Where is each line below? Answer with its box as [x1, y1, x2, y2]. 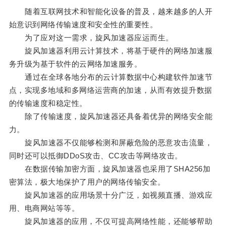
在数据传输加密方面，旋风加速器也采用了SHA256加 [9, 164, 211, 174]
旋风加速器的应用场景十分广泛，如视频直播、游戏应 [9, 191, 213, 200]
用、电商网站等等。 [9, 204, 80, 213]
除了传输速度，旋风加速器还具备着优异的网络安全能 [9, 112, 213, 121]
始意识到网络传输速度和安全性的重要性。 [9, 20, 158, 29]
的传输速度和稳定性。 [9, 99, 87, 108]
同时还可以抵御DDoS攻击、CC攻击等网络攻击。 [9, 151, 183, 160]
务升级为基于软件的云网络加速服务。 [9, 60, 142, 69]
